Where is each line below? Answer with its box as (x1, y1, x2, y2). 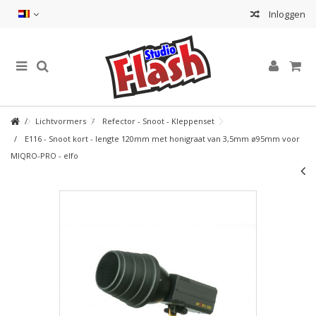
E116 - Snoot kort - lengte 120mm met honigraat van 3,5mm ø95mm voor (25, 133, 300, 144)
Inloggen (267, 8, 305, 20)
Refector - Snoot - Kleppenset (102, 116, 214, 126)
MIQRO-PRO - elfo (11, 150, 78, 161)
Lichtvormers (35, 116, 86, 126)
